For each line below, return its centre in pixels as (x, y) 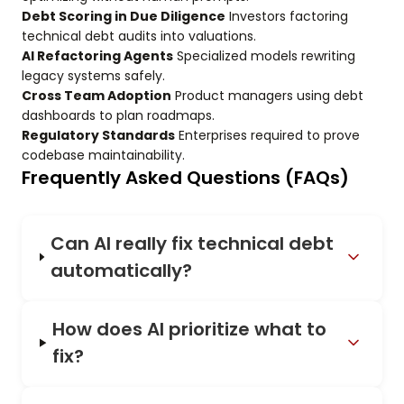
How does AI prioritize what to (190, 330)
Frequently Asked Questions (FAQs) (185, 178)
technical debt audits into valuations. (139, 36)
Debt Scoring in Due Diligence (124, 16)
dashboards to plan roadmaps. (118, 115)
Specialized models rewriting (264, 56)
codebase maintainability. (103, 155)
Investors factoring (287, 16)
